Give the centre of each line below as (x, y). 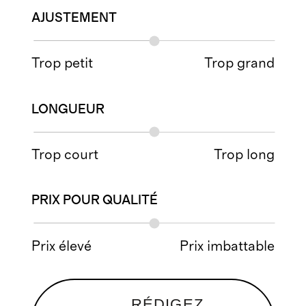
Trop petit (62, 64)
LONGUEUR (68, 109)
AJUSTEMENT (74, 18)
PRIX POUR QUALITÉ (95, 201)
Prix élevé (62, 246)
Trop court (65, 155)
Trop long (244, 155)
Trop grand (239, 64)
